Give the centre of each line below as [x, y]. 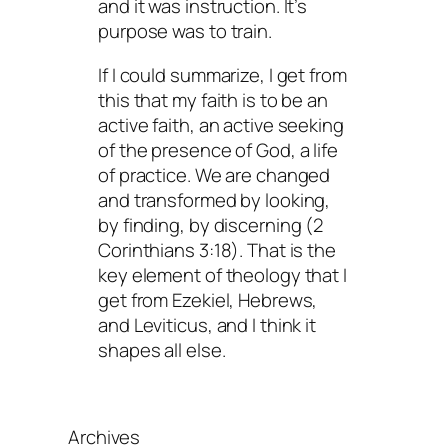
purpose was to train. [185, 31]
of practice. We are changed [214, 174]
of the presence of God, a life [218, 149]
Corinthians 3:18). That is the [217, 249]
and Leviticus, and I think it [207, 324]
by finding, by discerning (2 [211, 224]
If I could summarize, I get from [222, 74]
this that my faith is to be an [213, 99]
